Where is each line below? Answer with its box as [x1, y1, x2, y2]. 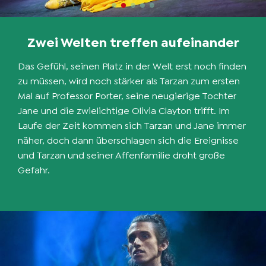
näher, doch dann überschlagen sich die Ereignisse [18, 135, 239, 145]
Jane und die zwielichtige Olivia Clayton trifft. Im [18, 106, 230, 116]
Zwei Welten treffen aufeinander [27, 36, 239, 49]
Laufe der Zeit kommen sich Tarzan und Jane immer [18, 121, 246, 131]
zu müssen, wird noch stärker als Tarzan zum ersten [18, 76, 240, 86]
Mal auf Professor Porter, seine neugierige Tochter [18, 91, 236, 101]
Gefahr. [18, 165, 50, 175]
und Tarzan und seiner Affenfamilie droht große [18, 150, 225, 160]
